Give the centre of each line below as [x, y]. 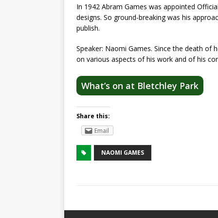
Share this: [93, 116]
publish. [88, 28]
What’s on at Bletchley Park [140, 86]
